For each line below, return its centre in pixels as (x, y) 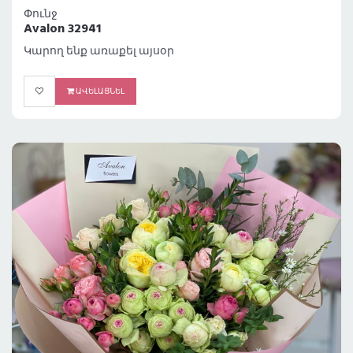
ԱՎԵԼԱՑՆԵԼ (99, 92)
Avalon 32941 (62, 30)
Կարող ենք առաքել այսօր (99, 52)
